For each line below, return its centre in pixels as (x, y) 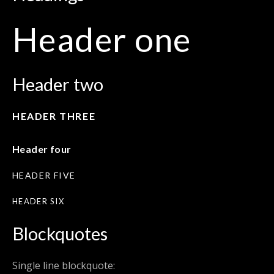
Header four (42, 149)
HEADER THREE (54, 116)
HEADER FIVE (44, 176)
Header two (58, 84)
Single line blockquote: (64, 266)
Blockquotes (60, 234)
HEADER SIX (38, 202)
